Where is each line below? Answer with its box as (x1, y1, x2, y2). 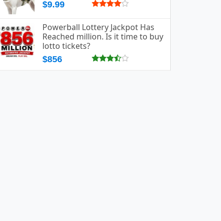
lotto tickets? (42, 40, 90, 51)
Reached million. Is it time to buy (42, 31, 163, 42)
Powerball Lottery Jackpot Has (42, 22, 154, 33)
